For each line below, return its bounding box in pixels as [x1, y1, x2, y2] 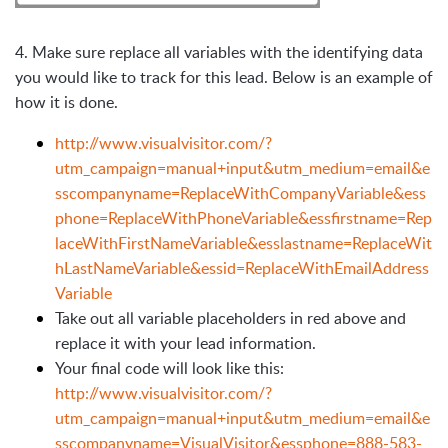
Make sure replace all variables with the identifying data [32, 41, 423, 64]
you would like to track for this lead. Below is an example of [15, 66, 433, 89]
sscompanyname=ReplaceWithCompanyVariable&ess [55, 182, 426, 205]
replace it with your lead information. [55, 332, 316, 355]
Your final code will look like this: [55, 357, 284, 380]
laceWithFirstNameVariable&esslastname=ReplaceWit [55, 232, 432, 255]
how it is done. [15, 91, 118, 114]
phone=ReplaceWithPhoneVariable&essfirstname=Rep [55, 207, 432, 230]
